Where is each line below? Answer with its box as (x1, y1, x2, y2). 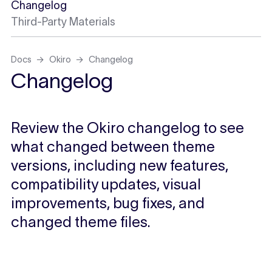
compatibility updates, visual (10, 175, 201, 192)
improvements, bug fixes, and (10, 194, 205, 211)
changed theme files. (10, 213, 151, 230)
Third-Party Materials (10, 16, 115, 29)
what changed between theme (10, 138, 215, 155)
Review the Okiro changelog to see (10, 119, 244, 136)
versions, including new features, (10, 157, 228, 174)
